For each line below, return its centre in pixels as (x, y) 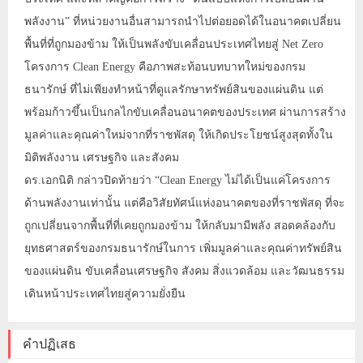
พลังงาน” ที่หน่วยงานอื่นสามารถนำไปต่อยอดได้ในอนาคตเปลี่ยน (183, 21)
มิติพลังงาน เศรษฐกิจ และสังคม (102, 158)
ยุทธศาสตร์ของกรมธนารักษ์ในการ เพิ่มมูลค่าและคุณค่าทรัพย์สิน (183, 248)
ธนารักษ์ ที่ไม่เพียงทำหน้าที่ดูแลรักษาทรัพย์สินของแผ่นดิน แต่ (174, 90)
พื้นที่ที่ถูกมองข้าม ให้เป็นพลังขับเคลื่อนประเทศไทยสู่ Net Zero (174, 44)
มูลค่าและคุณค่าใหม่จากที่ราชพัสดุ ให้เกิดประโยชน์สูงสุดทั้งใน (179, 135)
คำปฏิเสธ (49, 344)
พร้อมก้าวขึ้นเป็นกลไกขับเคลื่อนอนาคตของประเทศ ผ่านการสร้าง (185, 112)
